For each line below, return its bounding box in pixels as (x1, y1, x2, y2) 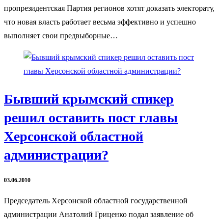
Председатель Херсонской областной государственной (4, 196, 188, 205)
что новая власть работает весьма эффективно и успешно (4, 18, 196, 27)
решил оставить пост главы (4, 110, 178, 126)
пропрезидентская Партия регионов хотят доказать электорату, (4, 4, 215, 13)
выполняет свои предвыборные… (4, 31, 118, 40)
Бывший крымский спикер (4, 91, 174, 107)
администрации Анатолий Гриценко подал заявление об (4, 210, 193, 219)
